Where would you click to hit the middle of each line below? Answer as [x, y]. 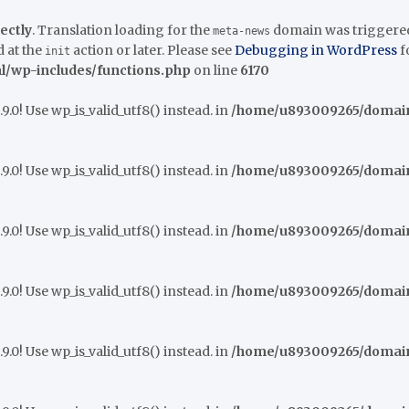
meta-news [241, 31]
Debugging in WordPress [316, 50]
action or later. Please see [152, 50]
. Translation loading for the [122, 30]
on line [215, 70]
